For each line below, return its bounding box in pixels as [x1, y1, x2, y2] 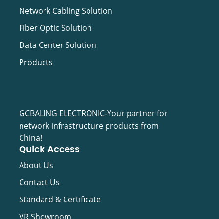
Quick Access [19, 142, 80, 157]
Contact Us [19, 177, 60, 188]
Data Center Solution [19, 40, 96, 51]
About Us [19, 160, 53, 171]
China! [19, 132, 42, 144]
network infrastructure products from [19, 120, 159, 131]
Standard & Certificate [19, 194, 101, 205]
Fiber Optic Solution [19, 22, 92, 34]
